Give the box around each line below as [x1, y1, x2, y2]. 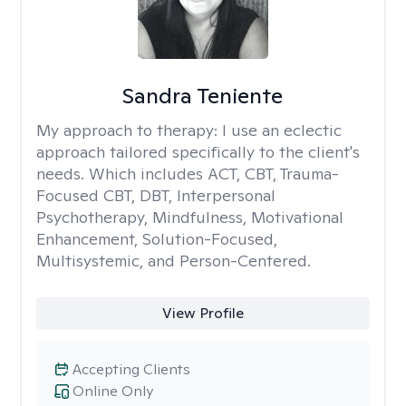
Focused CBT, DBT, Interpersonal [36, 185, 275, 206]
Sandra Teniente [122, 82, 284, 110]
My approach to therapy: [36, 120, 222, 140]
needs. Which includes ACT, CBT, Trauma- [36, 163, 339, 184]
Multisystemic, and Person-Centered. [36, 250, 311, 271]
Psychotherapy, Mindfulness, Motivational [36, 207, 343, 227]
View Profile [161, 304, 244, 323]
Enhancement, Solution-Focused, [36, 228, 277, 249]
